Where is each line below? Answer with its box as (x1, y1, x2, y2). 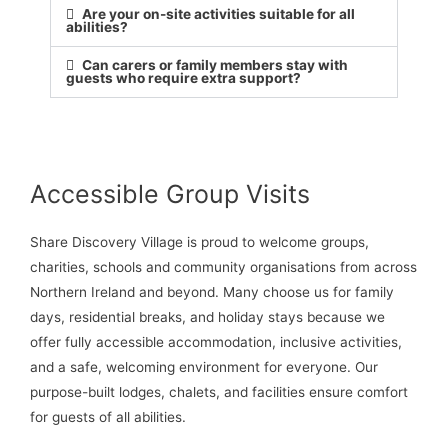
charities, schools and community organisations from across (30, 258, 417, 275)
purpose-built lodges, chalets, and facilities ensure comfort (30, 383, 408, 400)
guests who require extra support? (66, 69, 301, 86)
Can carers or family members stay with (82, 56, 349, 73)
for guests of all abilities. (30, 408, 186, 425)
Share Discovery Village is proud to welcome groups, (30, 233, 369, 250)
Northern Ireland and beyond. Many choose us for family (30, 283, 394, 300)
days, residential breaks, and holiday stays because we (30, 308, 385, 325)
